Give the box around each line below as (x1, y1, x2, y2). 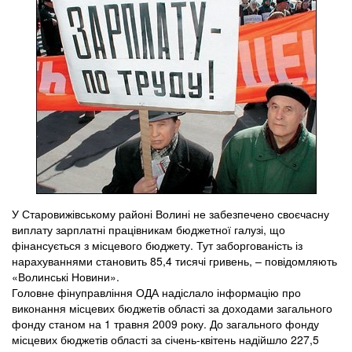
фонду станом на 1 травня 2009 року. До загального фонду (12, 316, 319, 332)
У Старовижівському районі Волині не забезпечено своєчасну (12, 206, 329, 222)
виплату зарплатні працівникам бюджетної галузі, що (12, 222, 285, 238)
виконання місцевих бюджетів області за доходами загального (12, 300, 332, 317)
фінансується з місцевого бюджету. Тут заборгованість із (12, 237, 302, 254)
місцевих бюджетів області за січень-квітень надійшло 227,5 (12, 332, 319, 348)
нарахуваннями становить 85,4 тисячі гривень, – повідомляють (12, 253, 337, 269)
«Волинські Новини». (12, 269, 119, 285)
